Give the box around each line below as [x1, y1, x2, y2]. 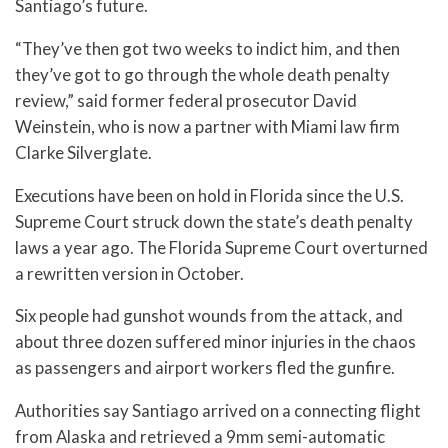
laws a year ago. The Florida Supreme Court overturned [15, 236, 428, 258]
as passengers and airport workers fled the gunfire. [15, 357, 395, 379]
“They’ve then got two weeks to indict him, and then [15, 37, 400, 59]
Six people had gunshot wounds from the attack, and [15, 305, 403, 327]
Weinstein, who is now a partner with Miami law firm [15, 115, 400, 137]
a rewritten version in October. [15, 262, 244, 284]
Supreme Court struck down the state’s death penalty [15, 210, 413, 232]
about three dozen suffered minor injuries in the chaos [15, 331, 416, 353]
